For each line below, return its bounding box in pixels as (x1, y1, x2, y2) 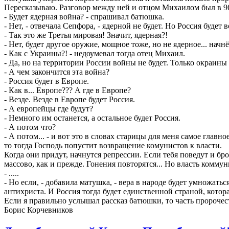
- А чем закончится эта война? (4, 67, 109, 77)
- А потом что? (4, 123, 56, 132)
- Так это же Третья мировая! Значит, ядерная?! (4, 31, 168, 40)
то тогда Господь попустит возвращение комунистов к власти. (4, 141, 222, 150)
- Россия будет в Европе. (4, 77, 89, 86)
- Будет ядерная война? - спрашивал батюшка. (4, 12, 164, 21)
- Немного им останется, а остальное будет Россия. (4, 113, 180, 123)
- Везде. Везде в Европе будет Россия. (4, 95, 135, 104)
